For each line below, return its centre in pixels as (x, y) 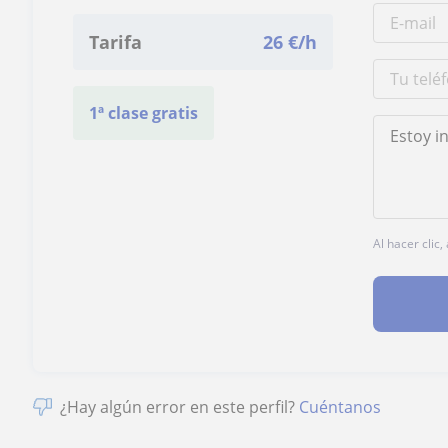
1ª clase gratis (144, 112)
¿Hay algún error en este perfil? (180, 406)
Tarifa (116, 41)
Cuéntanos (340, 406)
